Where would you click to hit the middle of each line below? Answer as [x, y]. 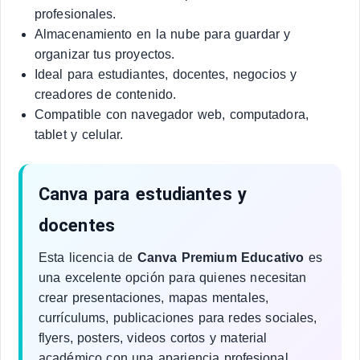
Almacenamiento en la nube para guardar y [163, 34]
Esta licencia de [88, 258]
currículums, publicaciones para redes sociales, [178, 318]
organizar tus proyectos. [105, 54]
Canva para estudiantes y [143, 194]
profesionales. [76, 14]
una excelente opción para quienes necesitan [173, 278]
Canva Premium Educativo [221, 258]
